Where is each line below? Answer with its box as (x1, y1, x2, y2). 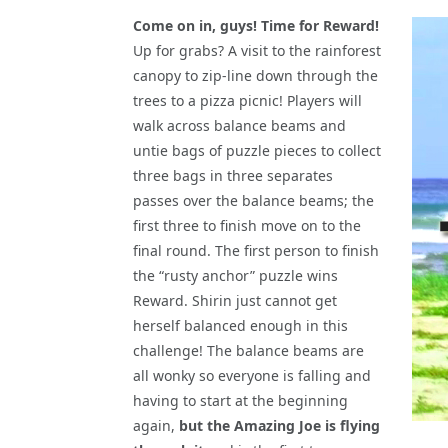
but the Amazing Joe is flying (179, 415, 380, 435)
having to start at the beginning (133, 390, 348, 410)
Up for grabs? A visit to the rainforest (133, 40, 381, 60)
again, (133, 415, 179, 435)
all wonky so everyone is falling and (133, 365, 371, 385)
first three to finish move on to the (133, 215, 361, 235)
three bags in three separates (133, 165, 333, 185)
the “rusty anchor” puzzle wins (133, 265, 338, 285)
